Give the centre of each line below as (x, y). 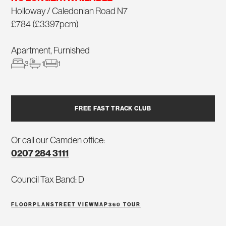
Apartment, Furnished (51, 51)
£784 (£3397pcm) (45, 24)
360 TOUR (125, 205)
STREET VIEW (73, 205)
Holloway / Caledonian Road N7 (70, 11)
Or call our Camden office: (58, 140)
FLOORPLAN (31, 205)
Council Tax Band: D (48, 180)
